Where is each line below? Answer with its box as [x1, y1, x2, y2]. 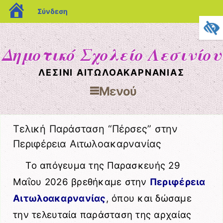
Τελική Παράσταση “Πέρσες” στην [13, 122, 178, 135]
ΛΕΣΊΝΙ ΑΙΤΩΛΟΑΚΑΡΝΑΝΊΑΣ [38, 67, 185, 78]
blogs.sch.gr [29, 3, 69, 11]
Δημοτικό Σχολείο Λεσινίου [1, 42, 222, 66]
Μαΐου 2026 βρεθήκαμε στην [13, 176, 150, 188]
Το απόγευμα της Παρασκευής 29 [25, 160, 180, 172]
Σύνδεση [37, 7, 68, 15]
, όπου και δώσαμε [106, 193, 192, 205]
